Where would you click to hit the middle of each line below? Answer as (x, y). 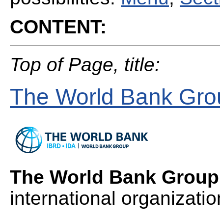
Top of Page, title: (85, 65)
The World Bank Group (114, 177)
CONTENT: (58, 27)
